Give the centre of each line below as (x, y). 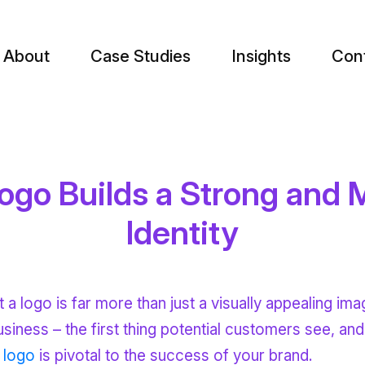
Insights (261, 56)
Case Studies (140, 56)
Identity (182, 233)
